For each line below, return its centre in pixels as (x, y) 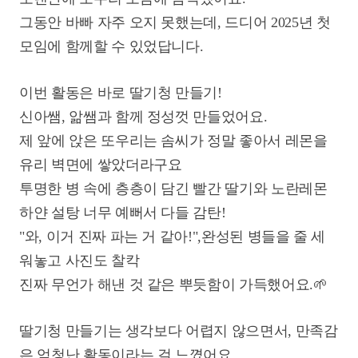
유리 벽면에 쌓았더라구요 (101, 165)
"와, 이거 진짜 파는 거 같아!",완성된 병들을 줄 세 (173, 237)
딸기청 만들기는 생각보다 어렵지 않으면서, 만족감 (179, 331)
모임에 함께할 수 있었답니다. (111, 46)
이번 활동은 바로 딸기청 (95, 93)
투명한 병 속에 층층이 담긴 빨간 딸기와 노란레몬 (173, 189)
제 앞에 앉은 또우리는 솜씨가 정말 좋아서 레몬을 (173, 141)
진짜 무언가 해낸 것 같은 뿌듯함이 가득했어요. (166, 284)
